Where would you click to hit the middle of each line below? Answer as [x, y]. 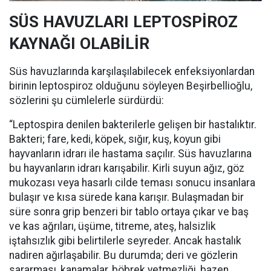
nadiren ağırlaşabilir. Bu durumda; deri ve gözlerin [123, 256]
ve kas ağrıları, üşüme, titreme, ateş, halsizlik [113, 227]
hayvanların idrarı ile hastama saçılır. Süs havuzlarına [130, 154]
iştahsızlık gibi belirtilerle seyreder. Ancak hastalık [125, 241]
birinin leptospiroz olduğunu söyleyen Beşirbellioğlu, [131, 86]
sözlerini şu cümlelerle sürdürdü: [87, 101]
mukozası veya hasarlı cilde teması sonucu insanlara [132, 183]
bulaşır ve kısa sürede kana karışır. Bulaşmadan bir [126, 198]
